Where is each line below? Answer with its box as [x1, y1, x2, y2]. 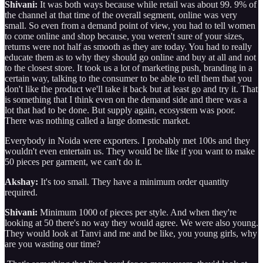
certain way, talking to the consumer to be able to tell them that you [5, 73, 252, 83]
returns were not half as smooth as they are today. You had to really [5, 41, 252, 52]
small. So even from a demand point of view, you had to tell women [5, 20, 255, 31]
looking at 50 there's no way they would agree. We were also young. [5, 217, 258, 228]
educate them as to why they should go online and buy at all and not [5, 52, 256, 62]
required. [5, 187, 40, 197]
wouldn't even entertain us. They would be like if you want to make [5, 146, 255, 156]
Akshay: [5, 176, 38, 187]
